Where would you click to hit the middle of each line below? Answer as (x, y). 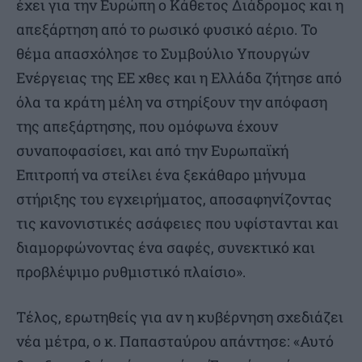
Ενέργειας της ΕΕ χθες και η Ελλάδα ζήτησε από (179, 77)
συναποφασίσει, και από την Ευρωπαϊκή (152, 150)
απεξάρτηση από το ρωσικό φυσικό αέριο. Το (167, 29)
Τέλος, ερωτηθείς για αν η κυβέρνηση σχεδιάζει (180, 316)
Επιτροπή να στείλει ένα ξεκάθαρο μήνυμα (161, 174)
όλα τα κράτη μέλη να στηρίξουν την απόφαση (172, 101)
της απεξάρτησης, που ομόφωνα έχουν (147, 126)
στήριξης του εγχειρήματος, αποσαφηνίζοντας (174, 198)
